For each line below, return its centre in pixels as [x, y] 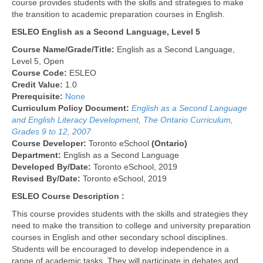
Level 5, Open [38, 61]
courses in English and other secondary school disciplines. [120, 237]
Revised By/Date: [47, 178]
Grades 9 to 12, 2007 [51, 131]
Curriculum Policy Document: [72, 108]
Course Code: [41, 73]
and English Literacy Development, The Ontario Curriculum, [122, 120]
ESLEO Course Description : [68, 196]
